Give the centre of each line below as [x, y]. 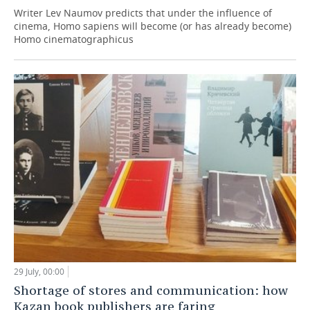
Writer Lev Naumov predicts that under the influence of [143, 13]
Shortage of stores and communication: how [151, 290]
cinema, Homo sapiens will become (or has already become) [153, 26]
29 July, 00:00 [39, 271]
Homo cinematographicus [74, 39]
